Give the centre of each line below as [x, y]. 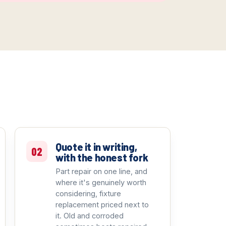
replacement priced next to [102, 205]
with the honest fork [102, 158]
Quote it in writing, [96, 147]
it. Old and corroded [90, 216]
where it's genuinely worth [101, 183]
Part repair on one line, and [102, 172]
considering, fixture [89, 194]
